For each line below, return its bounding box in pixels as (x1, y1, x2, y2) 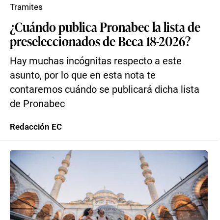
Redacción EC (10, 122, 62, 132)
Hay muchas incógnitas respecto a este (10, 55, 182, 67)
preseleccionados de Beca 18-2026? (10, 32, 191, 50)
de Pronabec (10, 98, 65, 110)
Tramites (10, 2, 43, 12)
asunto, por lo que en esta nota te (10, 70, 156, 81)
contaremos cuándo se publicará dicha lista (10, 84, 199, 95)
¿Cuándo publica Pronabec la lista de (10, 18, 200, 35)
